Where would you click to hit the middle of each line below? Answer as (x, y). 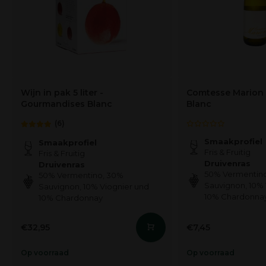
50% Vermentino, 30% (81, 175)
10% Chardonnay (71, 198)
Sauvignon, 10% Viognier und (94, 187)
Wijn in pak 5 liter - (62, 93)
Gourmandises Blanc (66, 104)
